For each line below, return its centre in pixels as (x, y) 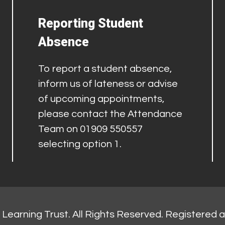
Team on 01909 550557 (91, 129)
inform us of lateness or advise (108, 84)
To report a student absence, (105, 69)
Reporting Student (91, 23)
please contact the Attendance (110, 114)
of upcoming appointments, (101, 99)
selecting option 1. (80, 144)
